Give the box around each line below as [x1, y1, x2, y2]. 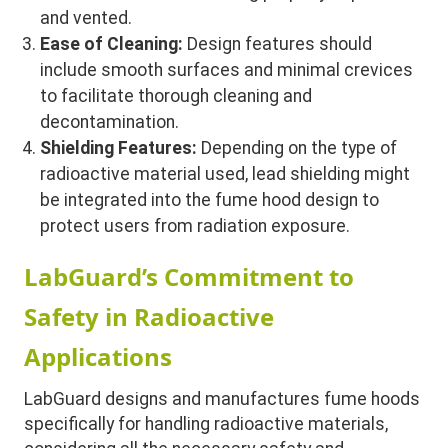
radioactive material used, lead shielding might [40, 164, 411, 185]
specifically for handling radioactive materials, [24, 413, 389, 434]
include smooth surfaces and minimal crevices [40, 60, 414, 81]
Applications [24, 339, 173, 373]
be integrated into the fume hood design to [40, 190, 380, 211]
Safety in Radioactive [24, 299, 275, 333]
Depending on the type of [197, 138, 398, 159]
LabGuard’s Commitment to [24, 259, 355, 293]
